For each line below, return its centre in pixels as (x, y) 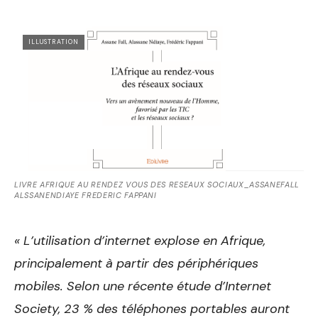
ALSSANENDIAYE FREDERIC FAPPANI (86, 196)
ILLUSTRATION (54, 42)
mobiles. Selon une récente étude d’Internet (143, 286)
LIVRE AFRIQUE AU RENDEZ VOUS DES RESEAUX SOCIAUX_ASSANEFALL (157, 185)
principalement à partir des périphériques (136, 264)
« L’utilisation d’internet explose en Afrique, (140, 241)
